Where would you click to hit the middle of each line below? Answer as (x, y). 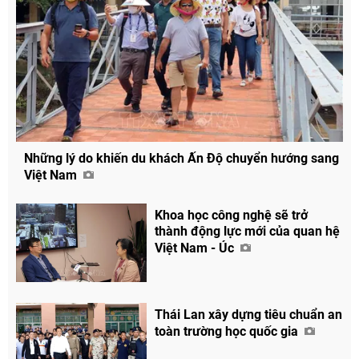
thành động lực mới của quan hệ (248, 231)
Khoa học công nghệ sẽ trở (232, 215)
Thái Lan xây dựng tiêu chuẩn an (249, 314)
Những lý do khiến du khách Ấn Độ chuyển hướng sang (182, 158)
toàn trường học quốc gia (228, 331)
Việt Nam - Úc (196, 248)
